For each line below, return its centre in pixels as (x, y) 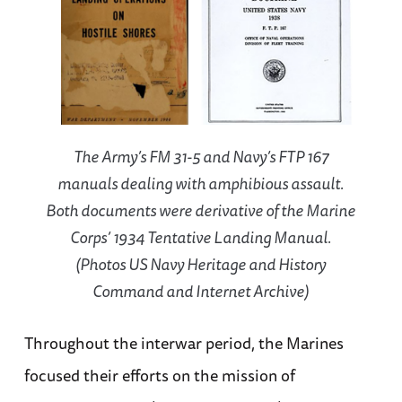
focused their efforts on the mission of (159, 376)
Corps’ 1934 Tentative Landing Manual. (201, 237)
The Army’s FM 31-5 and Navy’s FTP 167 (201, 157)
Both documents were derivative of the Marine (201, 210)
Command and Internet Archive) (201, 291)
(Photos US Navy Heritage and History (201, 264)
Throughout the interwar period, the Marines (184, 343)
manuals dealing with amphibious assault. (201, 184)
